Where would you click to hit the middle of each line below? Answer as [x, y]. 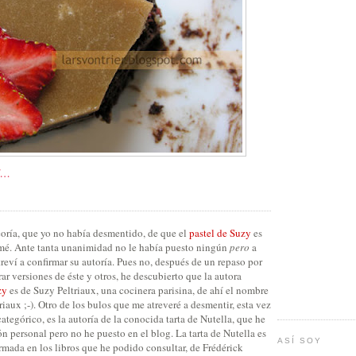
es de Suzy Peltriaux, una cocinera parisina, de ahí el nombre [138, 290]
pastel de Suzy [220, 232]
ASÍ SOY [300, 341]
